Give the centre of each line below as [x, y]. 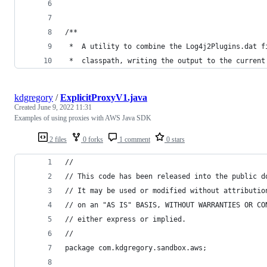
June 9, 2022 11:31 [65, 107]
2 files [57, 139]
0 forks [92, 139]
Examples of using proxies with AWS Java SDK [83, 118]
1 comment [134, 139]
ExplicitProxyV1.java [104, 97]
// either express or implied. [125, 219]
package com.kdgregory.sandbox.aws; [136, 248]
